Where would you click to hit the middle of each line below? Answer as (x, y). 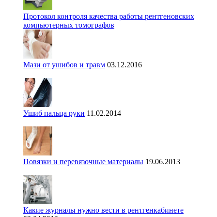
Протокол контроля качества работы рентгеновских (109, 16)
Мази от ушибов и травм (64, 64)
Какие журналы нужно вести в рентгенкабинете (103, 210)
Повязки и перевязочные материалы (83, 161)
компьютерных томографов (69, 25)
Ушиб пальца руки (54, 113)
